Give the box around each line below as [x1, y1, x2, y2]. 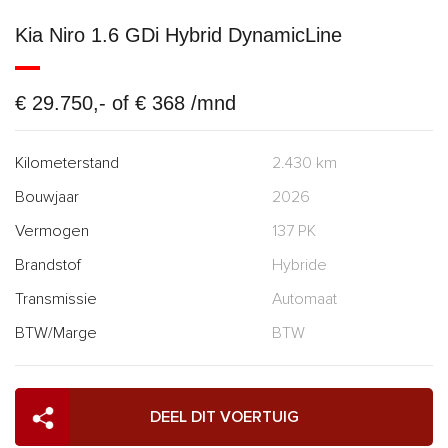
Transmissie [15, 288, 97, 309]
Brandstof [15, 254, 81, 275]
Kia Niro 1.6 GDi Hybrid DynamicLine [15, 23, 342, 46]
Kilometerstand [15, 152, 119, 173]
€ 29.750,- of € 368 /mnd [15, 91, 236, 114]
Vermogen [15, 220, 89, 241]
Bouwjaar [15, 186, 79, 207]
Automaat [272, 288, 337, 309]
